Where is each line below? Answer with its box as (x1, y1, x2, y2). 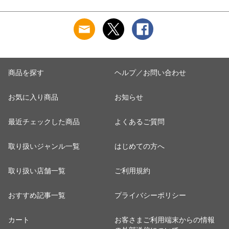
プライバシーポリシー (114, 191, 186, 199)
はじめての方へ (114, 142, 165, 150)
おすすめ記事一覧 (8, 191, 65, 199)
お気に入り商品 (8, 93, 58, 101)
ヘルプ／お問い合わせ (114, 68, 186, 77)
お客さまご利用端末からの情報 (114, 216, 215, 224)
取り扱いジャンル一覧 (8, 142, 80, 150)
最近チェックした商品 (8, 118, 80, 126)
